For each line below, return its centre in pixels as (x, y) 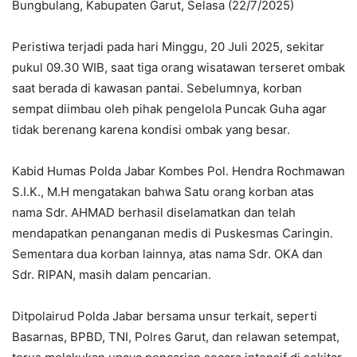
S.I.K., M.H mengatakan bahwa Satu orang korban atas (163, 192)
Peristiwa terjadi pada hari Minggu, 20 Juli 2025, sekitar (168, 47)
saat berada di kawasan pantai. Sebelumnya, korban (157, 88)
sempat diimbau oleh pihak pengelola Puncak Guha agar (169, 109)
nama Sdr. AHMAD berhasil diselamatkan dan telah (154, 213)
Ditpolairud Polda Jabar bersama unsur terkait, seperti (165, 316)
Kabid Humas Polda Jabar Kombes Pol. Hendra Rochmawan (178, 171)
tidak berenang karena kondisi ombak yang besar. (151, 130)
